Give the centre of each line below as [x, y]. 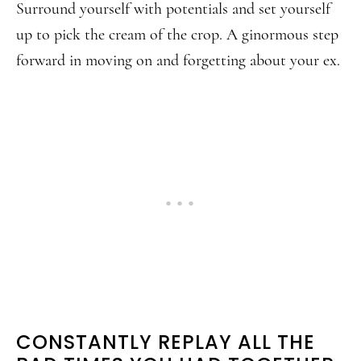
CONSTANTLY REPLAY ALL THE [166, 342]
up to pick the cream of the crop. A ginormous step [177, 35]
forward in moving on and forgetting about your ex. [178, 60]
